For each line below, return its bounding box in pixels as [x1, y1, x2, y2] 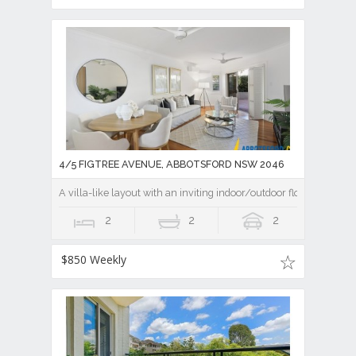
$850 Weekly [61, 252, 126, 268]
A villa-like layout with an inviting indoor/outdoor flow [59, 187, 308, 199]
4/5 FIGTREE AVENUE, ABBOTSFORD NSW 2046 [59, 158, 284, 171]
